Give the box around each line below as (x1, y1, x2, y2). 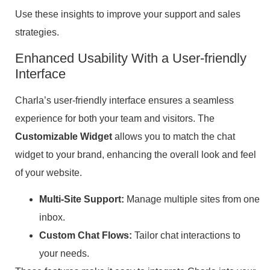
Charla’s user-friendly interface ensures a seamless (15, 95, 234, 105)
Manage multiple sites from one (124, 193, 260, 204)
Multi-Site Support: (39, 193, 124, 204)
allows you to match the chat (112, 131, 235, 142)
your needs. (39, 248, 89, 259)
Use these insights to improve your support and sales (15, 9, 240, 20)
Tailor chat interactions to (132, 230, 240, 240)
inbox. (39, 212, 65, 222)
